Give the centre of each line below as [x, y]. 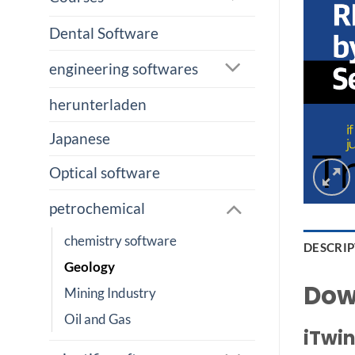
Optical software [105, 173]
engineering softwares [124, 68]
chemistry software [120, 240]
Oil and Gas [97, 319]
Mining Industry [110, 292]
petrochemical [97, 208]
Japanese [80, 139]
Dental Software [104, 32]
